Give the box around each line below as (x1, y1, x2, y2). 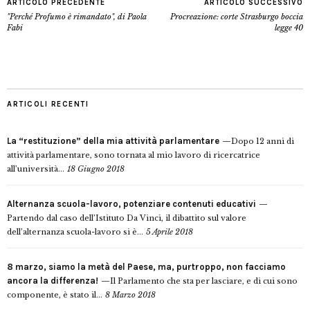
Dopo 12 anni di (231, 136, 294, 147)
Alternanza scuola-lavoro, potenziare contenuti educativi (7, 199, 256, 210)
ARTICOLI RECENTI (7, 100, 89, 109)
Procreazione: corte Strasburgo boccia (170, 12, 303, 22)
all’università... (7, 164, 64, 174)
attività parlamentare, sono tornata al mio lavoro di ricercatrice (7, 150, 260, 161)
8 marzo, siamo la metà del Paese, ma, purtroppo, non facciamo (7, 262, 286, 273)
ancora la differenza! (7, 275, 98, 286)
